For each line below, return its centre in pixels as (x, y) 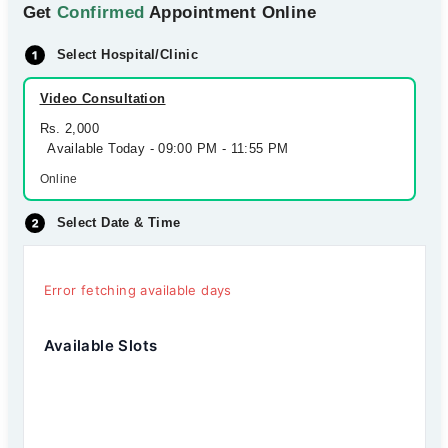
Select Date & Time (118, 222)
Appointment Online (230, 12)
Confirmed (101, 12)
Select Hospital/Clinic (127, 54)
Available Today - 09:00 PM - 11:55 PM (164, 148)
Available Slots (100, 345)
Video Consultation (102, 98)
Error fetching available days (137, 290)
